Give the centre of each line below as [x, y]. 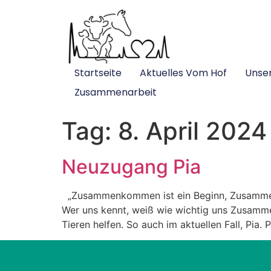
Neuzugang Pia [131, 166]
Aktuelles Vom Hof [183, 73]
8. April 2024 [192, 131]
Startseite [98, 73]
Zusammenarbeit [115, 92]
